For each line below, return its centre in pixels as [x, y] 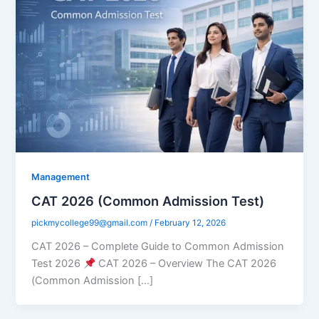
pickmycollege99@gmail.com [91, 223]
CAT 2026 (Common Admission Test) [148, 201]
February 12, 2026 [190, 223]
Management [61, 177]
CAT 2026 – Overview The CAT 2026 [185, 264]
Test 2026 [58, 264]
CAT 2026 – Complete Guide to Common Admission [158, 247]
